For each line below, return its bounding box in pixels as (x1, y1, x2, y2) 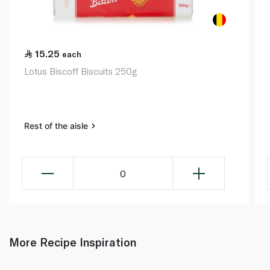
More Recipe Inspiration (9, 235, 136, 250)
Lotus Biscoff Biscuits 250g (24, 66, 137, 77)
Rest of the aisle (24, 121, 90, 131)
